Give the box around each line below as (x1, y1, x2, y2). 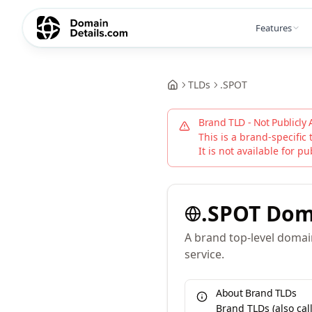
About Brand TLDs (216, 286, 297, 299)
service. (185, 247, 224, 262)
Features (256, 21, 292, 34)
